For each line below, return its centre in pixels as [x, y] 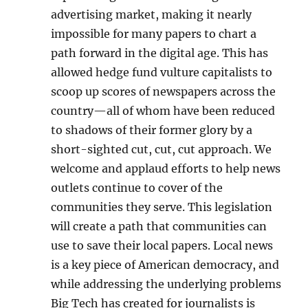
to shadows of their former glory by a [152, 130]
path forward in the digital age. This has [160, 53]
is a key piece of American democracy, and [165, 265]
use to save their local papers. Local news [162, 245]
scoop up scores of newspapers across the [164, 91]
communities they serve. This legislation [162, 207]
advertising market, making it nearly [152, 14]
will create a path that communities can [159, 226]
